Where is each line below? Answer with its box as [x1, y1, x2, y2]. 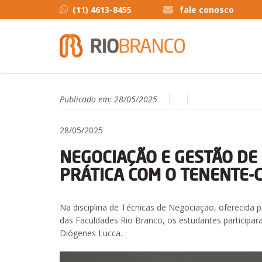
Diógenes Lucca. [60, 227, 122, 239]
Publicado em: [60, 94, 114, 105]
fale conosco [180, 4, 234, 15]
